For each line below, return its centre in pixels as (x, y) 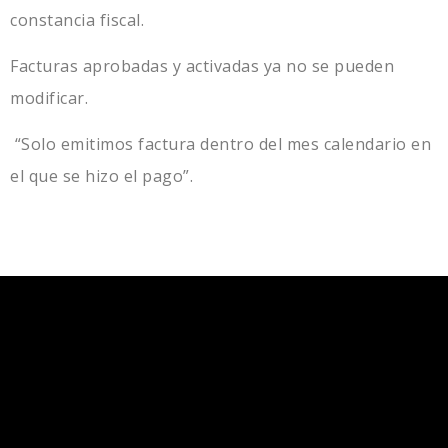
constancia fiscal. (77, 19)
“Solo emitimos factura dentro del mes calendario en (220, 143)
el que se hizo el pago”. (101, 175)
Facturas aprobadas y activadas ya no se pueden (202, 65)
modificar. (49, 97)
